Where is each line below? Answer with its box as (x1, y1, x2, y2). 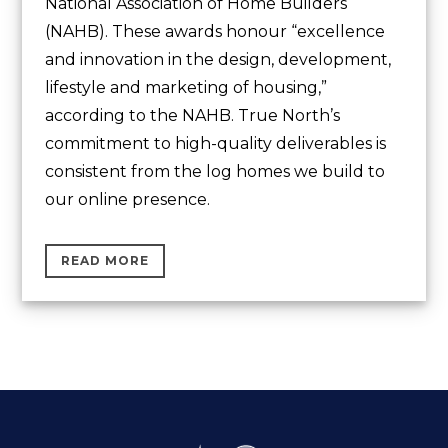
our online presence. (45, 189, 211, 209)
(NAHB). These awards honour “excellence (45, 21, 386, 41)
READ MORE (61, 252, 150, 268)
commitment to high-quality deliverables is (45, 133, 387, 153)
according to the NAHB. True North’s (45, 105, 341, 125)
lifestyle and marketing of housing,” (45, 77, 328, 97)
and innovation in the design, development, (45, 49, 392, 69)
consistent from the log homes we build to (45, 161, 386, 181)
